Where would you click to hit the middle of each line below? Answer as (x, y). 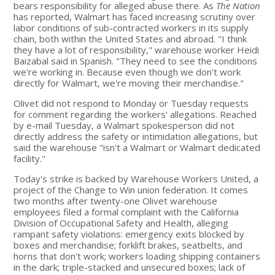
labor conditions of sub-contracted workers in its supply (131, 27)
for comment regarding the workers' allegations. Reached (135, 114)
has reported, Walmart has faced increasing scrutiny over (135, 16)
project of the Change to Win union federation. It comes (131, 189)
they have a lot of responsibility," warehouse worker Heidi (137, 49)
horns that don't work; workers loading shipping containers (137, 256)
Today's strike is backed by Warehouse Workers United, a (136, 178)
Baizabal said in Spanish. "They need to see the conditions (136, 60)
